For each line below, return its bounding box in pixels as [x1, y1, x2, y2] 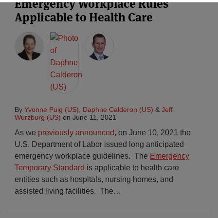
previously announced [38, 128, 114, 137]
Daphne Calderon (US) [83, 106, 153, 113]
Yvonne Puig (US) [24, 106, 79, 113]
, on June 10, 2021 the [114, 128, 191, 137]
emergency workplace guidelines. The [15, 152, 150, 160]
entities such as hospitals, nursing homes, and [15, 175, 173, 183]
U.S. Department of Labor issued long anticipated [15, 140, 184, 148]
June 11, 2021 [73, 113, 116, 121]
